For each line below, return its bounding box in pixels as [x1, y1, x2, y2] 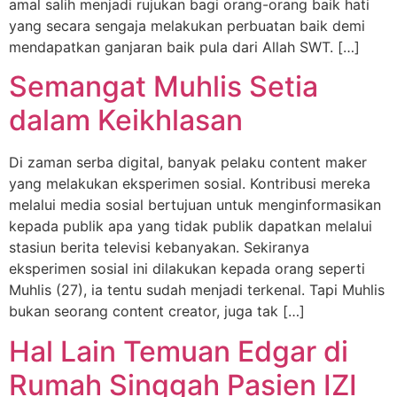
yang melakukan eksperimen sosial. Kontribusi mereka [9, 175, 370, 193]
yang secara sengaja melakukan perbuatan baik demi [9, 16, 365, 35]
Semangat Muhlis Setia [9, 69, 318, 105]
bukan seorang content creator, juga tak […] [9, 302, 305, 321]
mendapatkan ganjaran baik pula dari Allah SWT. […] [9, 37, 360, 56]
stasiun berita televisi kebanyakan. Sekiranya [9, 238, 309, 257]
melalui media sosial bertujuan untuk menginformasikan [9, 196, 381, 214]
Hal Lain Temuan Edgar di [9, 333, 348, 369]
